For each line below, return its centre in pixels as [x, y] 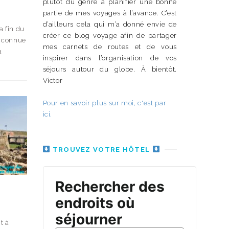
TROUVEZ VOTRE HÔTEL [101, 149]
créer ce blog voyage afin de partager [110, 36]
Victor [53, 81]
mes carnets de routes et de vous [110, 47]
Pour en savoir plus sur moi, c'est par [105, 103]
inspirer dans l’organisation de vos [110, 58]
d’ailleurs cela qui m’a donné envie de [110, 24]
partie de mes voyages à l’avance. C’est [110, 13]
